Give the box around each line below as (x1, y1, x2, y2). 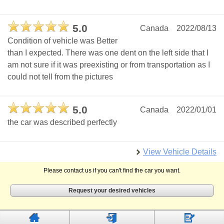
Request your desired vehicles (68, 187, 155, 194)
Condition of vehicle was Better (7, 36, 117, 45)
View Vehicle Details (143, 147, 216, 156)
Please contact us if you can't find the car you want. (43, 167, 180, 174)
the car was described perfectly (7, 118, 117, 127)
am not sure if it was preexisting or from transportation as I (7, 60, 210, 69)
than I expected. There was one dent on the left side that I (7, 48, 208, 57)
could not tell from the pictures (7, 72, 113, 81)
